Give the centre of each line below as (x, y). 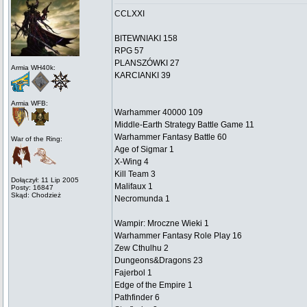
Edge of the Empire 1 (153, 285)
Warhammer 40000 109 (159, 112)
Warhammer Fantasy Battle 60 (171, 137)
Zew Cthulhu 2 (142, 248)
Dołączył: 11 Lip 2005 (45, 180)
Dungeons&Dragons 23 (159, 260)
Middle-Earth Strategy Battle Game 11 (184, 125)
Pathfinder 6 (137, 297)
